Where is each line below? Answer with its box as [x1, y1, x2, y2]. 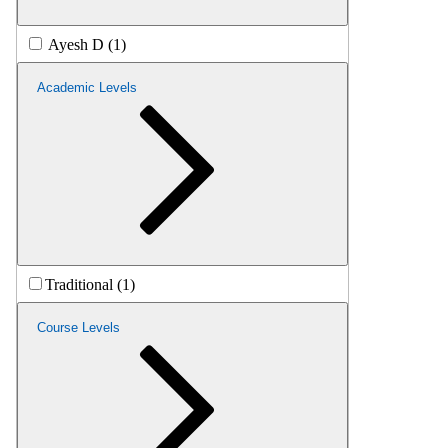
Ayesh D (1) [48, 35, 126, 53]
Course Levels [37, 319, 120, 335]
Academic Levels [37, 79, 137, 95]
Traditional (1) [45, 275, 135, 293]
